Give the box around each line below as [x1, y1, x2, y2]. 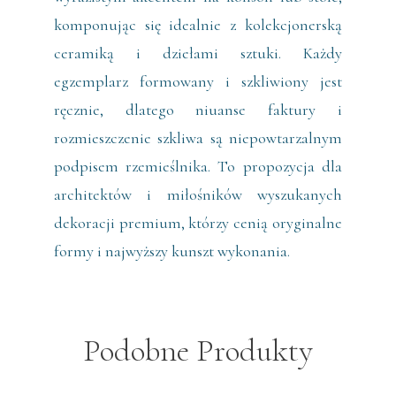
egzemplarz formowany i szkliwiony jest [53, 72, 343, 92]
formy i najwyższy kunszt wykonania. [53, 241, 290, 262]
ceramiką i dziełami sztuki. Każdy [53, 43, 343, 64]
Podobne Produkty [82, 331, 313, 370]
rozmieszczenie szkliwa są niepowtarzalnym [53, 128, 343, 148]
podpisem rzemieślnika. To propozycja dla [53, 156, 343, 177]
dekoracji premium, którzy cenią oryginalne [53, 213, 343, 233]
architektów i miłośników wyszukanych [53, 185, 343, 205]
